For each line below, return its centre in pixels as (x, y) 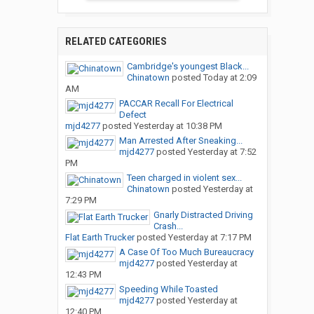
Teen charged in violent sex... (184, 178)
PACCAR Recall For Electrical (176, 104)
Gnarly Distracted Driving (203, 215)
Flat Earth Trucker (100, 238)
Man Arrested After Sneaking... (180, 141)
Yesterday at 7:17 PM (210, 238)
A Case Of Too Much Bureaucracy (186, 252)
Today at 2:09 (230, 78)
